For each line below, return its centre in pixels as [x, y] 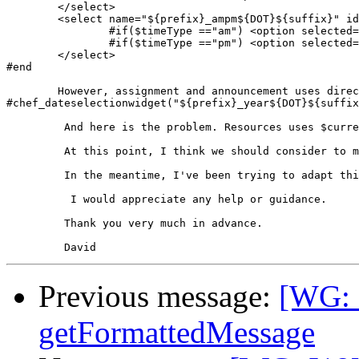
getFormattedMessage [177, 333]
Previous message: [159, 296]
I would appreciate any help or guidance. [167, 200]
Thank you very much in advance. [135, 224]
